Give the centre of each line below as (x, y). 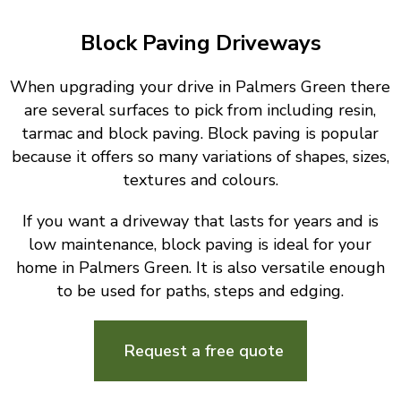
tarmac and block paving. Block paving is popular (200, 133)
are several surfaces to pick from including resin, (200, 110)
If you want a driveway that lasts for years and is (200, 221)
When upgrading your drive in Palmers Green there (200, 86)
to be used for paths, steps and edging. (200, 290)
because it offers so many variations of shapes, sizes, (200, 156)
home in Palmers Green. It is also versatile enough (200, 267)
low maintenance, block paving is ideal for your (200, 244)
